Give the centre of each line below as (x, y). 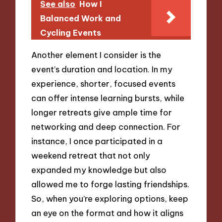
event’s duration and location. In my (102, 69)
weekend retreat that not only (91, 156)
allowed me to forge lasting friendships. (111, 184)
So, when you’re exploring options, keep (110, 199)
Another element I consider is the (96, 55)
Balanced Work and (81, 18)
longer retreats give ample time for (102, 112)
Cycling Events (71, 32)
